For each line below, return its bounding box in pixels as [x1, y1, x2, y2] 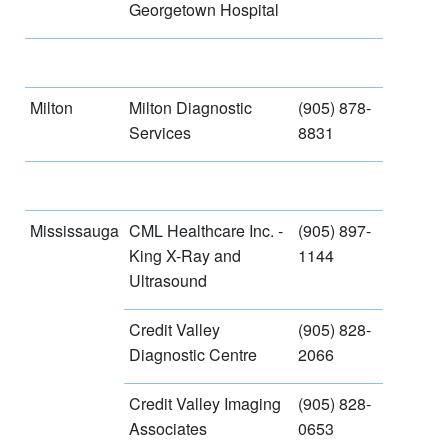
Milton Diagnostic [129, 95, 252, 119]
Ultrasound [129, 268, 207, 292]
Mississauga [30, 218, 119, 242]
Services [129, 120, 191, 144]
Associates [129, 416, 207, 440]
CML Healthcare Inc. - [129, 218, 283, 242]
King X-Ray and [129, 243, 241, 267]
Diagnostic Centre [129, 342, 257, 366]
